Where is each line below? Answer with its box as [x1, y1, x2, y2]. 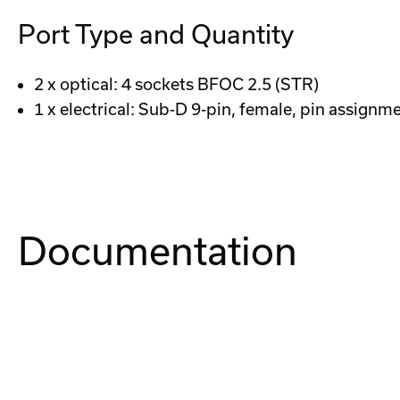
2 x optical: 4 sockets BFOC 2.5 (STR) [34, 75, 320, 94]
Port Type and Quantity [18, 20, 294, 49]
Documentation [18, 229, 297, 272]
